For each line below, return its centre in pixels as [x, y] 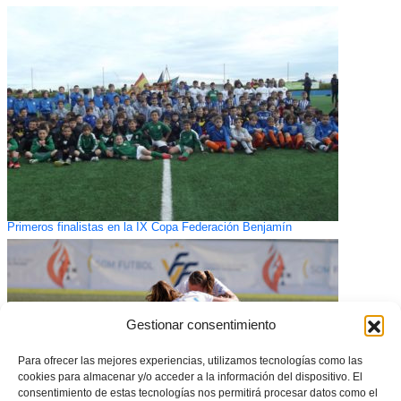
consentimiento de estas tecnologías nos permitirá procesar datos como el [198, 393]
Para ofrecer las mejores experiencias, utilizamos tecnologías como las [190, 361]
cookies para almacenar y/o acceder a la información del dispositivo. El [190, 377]
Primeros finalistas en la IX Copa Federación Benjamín [149, 228]
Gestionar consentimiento [200, 324]
